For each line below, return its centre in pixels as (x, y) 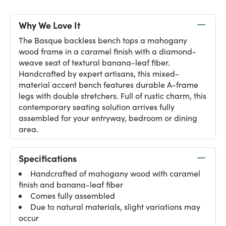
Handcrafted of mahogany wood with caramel (115, 173)
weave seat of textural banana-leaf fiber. (94, 62)
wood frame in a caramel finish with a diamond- (107, 51)
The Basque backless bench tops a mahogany (103, 40)
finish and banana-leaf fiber (71, 184)
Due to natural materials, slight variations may (115, 207)
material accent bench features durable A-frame (108, 84)
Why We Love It (49, 25)
